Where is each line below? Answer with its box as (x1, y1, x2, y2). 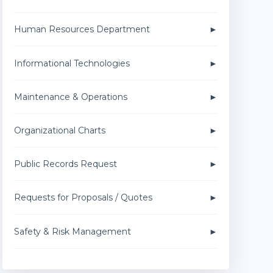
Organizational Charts (13, 125, 105, 136)
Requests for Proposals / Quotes (13, 192, 152, 204)
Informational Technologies (13, 57, 130, 69)
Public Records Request (13, 158, 117, 170)
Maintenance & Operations (13, 91, 127, 102)
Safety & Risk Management (13, 225, 131, 237)
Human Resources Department (13, 24, 150, 35)
